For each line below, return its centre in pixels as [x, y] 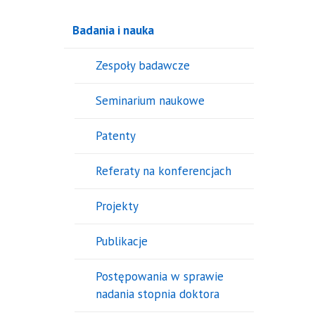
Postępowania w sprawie [159, 277]
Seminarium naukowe [150, 101]
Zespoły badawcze [142, 66]
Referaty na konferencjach [163, 171]
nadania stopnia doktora [157, 294]
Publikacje [121, 242]
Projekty [117, 206]
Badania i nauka [113, 31]
